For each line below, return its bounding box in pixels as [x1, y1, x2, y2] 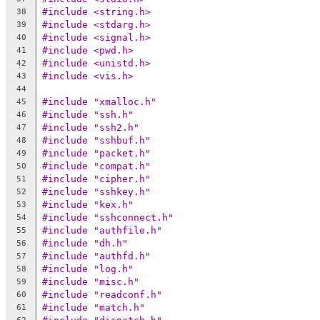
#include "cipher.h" [42, 173, 151, 184]
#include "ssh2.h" [42, 121, 139, 133]
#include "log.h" [42, 263, 134, 274]
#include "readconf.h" [42, 289, 162, 300]
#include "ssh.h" [42, 109, 134, 120]
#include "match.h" [42, 301, 145, 313]
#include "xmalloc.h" [42, 96, 156, 107]
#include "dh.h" [42, 237, 128, 249]
